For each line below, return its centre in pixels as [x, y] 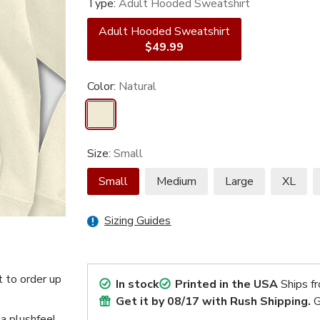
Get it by [141, 302]
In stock [137, 285]
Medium [177, 182]
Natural [138, 87]
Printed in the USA [227, 285]
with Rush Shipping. [255, 302]
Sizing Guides [138, 221]
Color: [103, 87]
